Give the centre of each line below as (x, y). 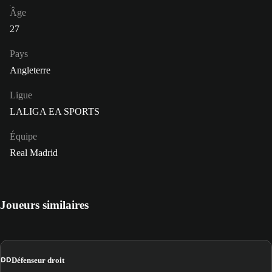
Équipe (23, 137)
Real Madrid (34, 153)
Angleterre (30, 70)
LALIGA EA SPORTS (55, 112)
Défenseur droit (38, 260)
